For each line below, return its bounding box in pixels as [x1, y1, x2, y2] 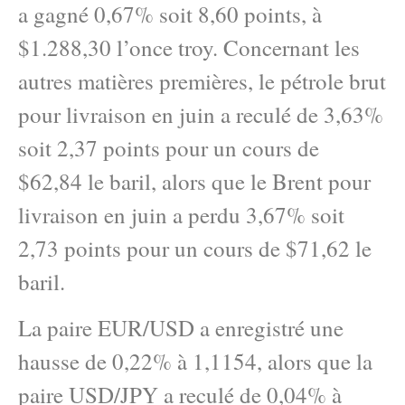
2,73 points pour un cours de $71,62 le [18, 232, 372, 263]
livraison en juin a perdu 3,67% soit [18, 199, 344, 230]
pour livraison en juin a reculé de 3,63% [18, 99, 383, 129]
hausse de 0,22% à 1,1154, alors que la [18, 346, 372, 377]
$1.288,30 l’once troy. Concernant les [18, 32, 360, 62]
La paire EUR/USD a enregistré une [18, 313, 344, 344]
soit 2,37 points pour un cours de [18, 132, 319, 163]
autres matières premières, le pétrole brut [18, 65, 386, 96]
